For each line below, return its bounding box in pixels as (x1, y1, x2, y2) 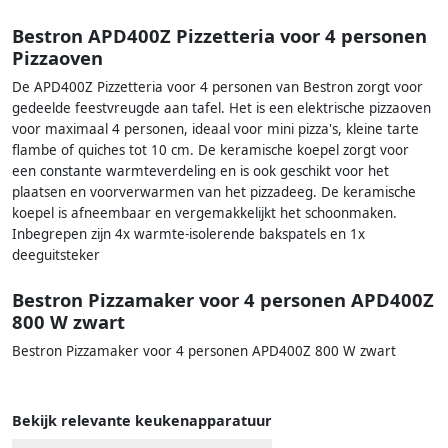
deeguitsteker (12, 246, 100, 265)
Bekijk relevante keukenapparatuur (12, 410, 272, 430)
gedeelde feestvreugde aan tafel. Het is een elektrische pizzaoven (12, 99, 431, 118)
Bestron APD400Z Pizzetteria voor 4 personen (12, 23, 427, 49)
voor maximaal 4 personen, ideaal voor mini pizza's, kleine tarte (12, 120, 419, 139)
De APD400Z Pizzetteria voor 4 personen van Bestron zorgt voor (12, 78, 423, 97)
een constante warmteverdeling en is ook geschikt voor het (12, 162, 389, 181)
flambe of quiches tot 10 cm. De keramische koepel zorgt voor (12, 141, 409, 160)
